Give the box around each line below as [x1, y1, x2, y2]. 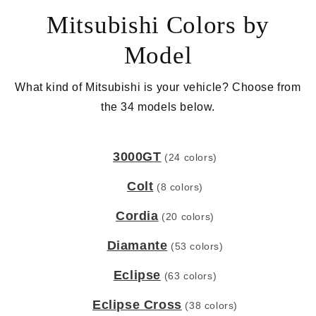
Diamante [107, 238, 168, 253]
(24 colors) [164, 152, 217, 164]
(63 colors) [164, 270, 217, 282]
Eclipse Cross [92, 298, 182, 312]
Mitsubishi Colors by [47, 11, 269, 39]
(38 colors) [185, 300, 238, 312]
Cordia [116, 209, 159, 224]
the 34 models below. [100, 101, 215, 114]
